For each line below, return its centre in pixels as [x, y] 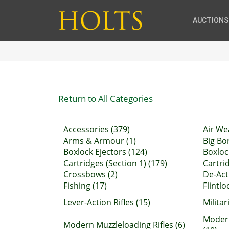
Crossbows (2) [90, 174]
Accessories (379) [97, 129]
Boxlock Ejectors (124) [105, 152]
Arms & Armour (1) [100, 141]
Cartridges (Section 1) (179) [115, 163]
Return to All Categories [106, 98]
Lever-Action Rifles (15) [107, 202]
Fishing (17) [85, 186]
